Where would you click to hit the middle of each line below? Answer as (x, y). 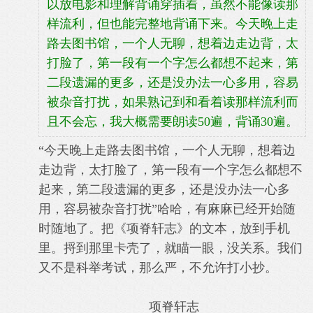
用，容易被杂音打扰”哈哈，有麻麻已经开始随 (167, 209)
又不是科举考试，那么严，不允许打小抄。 (158, 268)
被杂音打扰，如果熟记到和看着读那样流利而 (173, 102)
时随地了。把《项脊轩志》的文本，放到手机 (164, 228)
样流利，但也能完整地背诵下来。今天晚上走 (173, 24)
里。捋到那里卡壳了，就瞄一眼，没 (139, 248)
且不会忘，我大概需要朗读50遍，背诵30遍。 (173, 122)
